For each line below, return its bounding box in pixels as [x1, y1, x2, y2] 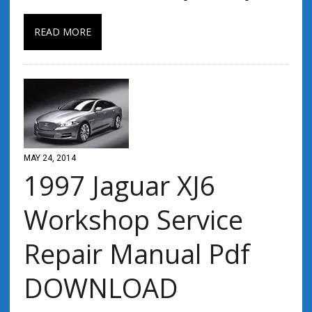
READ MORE [33, 25, 91, 38]
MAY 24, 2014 [23, 153, 76, 163]
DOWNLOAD [23, 270, 178, 306]
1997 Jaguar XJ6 [23, 167, 215, 203]
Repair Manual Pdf [23, 235, 250, 272]
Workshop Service [23, 201, 243, 237]
